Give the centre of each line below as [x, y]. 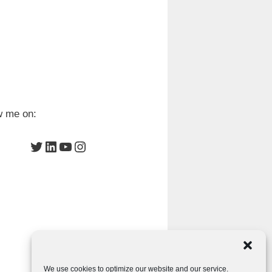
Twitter [50, 146]
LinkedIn [70, 146]
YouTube [86, 146]
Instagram [104, 146]
